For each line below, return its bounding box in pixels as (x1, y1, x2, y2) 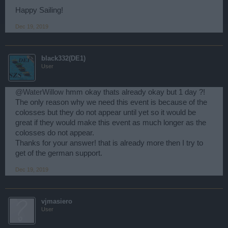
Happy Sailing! (15, 6, 63, 14)
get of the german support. (15, 149, 102, 157)
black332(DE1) (41, 54, 85, 62)
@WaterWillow (15, 88, 64, 96)
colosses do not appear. (15, 128, 94, 137)
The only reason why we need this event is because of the (15, 98, 207, 106)
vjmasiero (41, 197, 72, 205)
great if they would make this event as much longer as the (15, 118, 206, 127)
